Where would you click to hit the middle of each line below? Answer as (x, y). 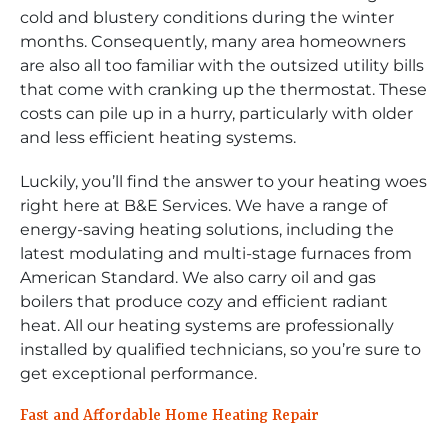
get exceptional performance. (138, 373)
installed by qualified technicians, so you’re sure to (220, 349)
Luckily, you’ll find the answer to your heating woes (223, 181)
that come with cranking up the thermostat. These (223, 89)
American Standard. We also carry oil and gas (198, 277)
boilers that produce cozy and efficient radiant (204, 301)
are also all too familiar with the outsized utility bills (222, 65)
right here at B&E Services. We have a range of (203, 205)
